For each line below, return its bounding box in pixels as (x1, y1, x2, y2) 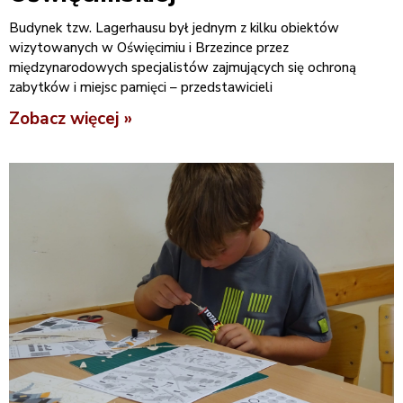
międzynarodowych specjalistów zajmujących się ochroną (9, 58, 356, 76)
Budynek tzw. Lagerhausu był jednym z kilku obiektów (9, 18, 339, 37)
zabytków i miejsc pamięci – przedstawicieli (9, 77, 273, 96)
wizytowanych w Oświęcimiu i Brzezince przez (9, 38, 289, 57)
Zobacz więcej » (9, 106, 132, 130)
